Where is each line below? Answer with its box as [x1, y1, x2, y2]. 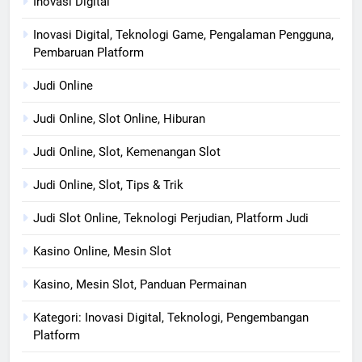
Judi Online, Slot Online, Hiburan [33, 111, 205, 126]
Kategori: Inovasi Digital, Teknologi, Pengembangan [33, 309, 309, 325]
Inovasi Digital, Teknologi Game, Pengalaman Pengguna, [33, 27, 334, 42]
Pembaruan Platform [33, 44, 144, 60]
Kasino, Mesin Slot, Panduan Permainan [33, 276, 246, 292]
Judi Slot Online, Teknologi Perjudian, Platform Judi [33, 210, 309, 225]
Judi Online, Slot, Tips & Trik [33, 177, 183, 192]
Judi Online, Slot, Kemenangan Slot [33, 144, 221, 159]
